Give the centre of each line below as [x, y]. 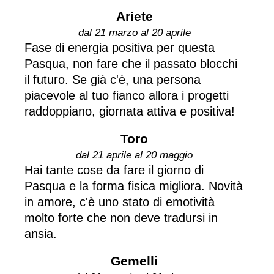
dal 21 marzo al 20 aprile [134, 32]
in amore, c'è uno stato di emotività [120, 202]
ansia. [41, 233]
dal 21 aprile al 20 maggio [134, 155]
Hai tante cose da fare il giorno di [114, 170]
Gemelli [134, 261]
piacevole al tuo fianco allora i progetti [127, 95]
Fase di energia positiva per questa [120, 47]
